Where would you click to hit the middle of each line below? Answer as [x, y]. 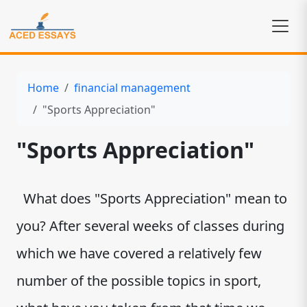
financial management [132, 88]
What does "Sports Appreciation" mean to [152, 198]
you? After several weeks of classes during [150, 226]
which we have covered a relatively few [139, 253]
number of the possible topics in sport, [139, 281]
